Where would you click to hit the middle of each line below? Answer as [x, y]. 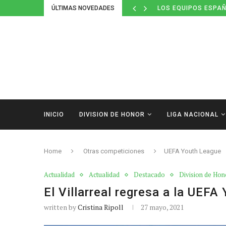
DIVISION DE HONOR [112, 115]
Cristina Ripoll [101, 207]
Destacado [149, 175]
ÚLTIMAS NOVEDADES [83, 8]
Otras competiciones [114, 151]
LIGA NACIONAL [193, 115]
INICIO [54, 115]
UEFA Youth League [192, 151]
